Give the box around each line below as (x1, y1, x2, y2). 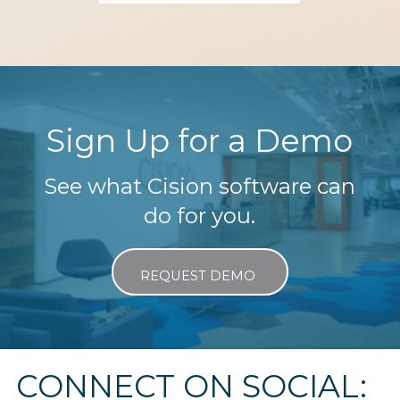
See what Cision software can (44, 172, 356, 199)
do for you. (144, 202, 256, 229)
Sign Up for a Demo (46, 121, 354, 160)
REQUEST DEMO (139, 267, 255, 284)
